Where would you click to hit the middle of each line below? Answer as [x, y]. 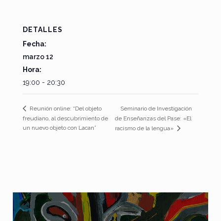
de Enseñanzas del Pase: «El [153, 119]
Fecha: [34, 44]
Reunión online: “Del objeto [65, 109]
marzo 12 [38, 56]
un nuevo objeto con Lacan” [59, 128]
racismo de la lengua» [145, 128]
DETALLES [42, 29]
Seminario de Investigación [156, 109]
